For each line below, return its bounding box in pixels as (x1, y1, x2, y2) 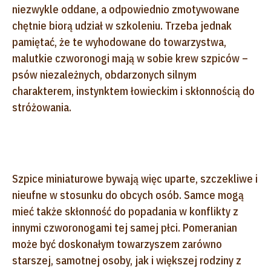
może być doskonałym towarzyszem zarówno (12, 237, 222, 251)
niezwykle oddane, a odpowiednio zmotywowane (12, 2, 240, 16)
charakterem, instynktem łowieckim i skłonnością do (12, 83, 255, 98)
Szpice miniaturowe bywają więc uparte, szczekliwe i (12, 171, 258, 186)
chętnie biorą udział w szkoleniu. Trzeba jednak (12, 18, 232, 33)
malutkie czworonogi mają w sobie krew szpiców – (12, 51, 248, 65)
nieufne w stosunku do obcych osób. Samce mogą (12, 188, 244, 202)
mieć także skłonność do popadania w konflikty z (12, 204, 238, 218)
